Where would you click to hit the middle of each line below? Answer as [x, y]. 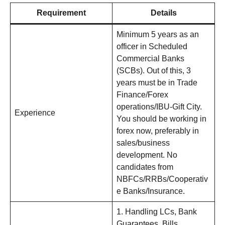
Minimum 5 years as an [158, 35]
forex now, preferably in [158, 131]
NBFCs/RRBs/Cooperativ [162, 179]
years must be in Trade [157, 83]
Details [163, 13]
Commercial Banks [150, 59]
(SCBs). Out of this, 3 [154, 71]
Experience [35, 113]
